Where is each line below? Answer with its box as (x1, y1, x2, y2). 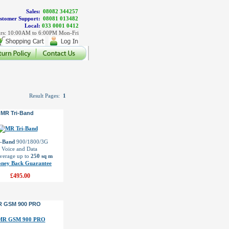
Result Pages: (29, 93, 63, 99)
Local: (25, 22, 40, 29)
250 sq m (31, 153, 53, 159)
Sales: (26, 8, 40, 14)
